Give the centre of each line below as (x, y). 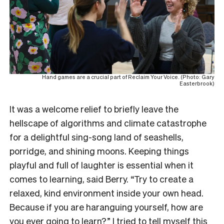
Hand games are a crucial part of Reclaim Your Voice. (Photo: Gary (128, 77)
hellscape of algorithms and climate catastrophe (108, 123)
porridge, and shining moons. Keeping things (99, 151)
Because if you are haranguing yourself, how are (106, 207)
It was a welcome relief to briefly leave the (94, 109)
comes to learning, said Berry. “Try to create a (101, 179)
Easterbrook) (197, 84)
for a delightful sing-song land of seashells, (96, 137)
